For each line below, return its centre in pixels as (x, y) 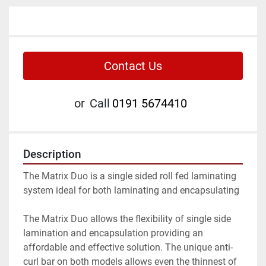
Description (52, 154)
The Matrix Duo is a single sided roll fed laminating (130, 176)
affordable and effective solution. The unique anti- (128, 247)
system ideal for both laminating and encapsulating (131, 190)
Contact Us (133, 66)
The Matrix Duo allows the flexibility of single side (127, 218)
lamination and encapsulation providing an (113, 233)
